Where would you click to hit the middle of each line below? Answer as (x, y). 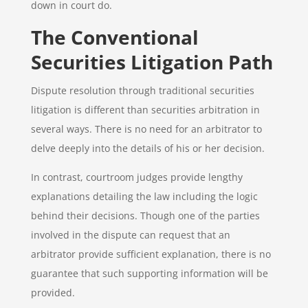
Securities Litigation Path (152, 62)
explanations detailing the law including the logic (144, 196)
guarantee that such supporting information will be (149, 273)
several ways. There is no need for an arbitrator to (146, 129)
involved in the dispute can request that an (130, 234)
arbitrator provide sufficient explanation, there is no (151, 254)
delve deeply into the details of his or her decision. (147, 148)
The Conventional (114, 37)
